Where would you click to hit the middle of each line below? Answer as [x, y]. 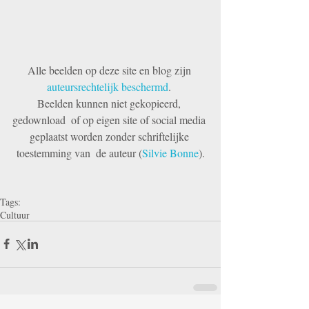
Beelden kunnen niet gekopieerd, [110, 103]
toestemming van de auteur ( [79, 152]
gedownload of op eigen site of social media [110, 119]
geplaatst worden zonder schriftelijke [110, 136]
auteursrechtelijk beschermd [108, 86]
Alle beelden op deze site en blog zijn [110, 70]
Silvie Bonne [170, 152]
